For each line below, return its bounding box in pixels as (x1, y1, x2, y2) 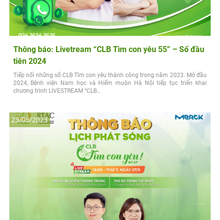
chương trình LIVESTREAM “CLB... (13, 87, 101, 94)
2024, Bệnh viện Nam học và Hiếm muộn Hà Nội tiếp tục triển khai (13, 79, 207, 86)
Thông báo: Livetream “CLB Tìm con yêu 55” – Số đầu (13, 44, 204, 54)
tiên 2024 (13, 56, 46, 66)
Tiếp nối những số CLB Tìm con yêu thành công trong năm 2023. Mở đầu (13, 71, 207, 79)
